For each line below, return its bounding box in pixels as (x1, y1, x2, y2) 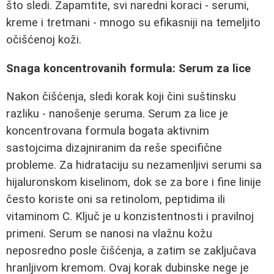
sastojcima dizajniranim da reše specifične (6, 141, 222, 155)
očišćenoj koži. (6, 33, 81, 46)
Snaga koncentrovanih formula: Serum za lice (6, 61, 251, 75)
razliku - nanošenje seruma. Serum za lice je (6, 107, 228, 121)
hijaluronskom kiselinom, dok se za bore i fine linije (6, 176, 261, 190)
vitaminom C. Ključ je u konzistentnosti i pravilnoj (6, 210, 254, 224)
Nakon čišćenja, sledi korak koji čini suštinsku (6, 90, 236, 104)
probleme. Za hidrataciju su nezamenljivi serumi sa (6, 158, 262, 172)
